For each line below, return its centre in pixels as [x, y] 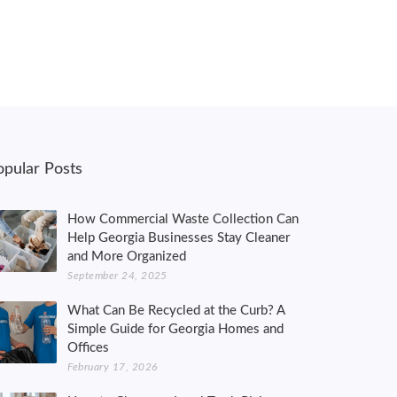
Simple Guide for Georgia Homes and [176, 329]
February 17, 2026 [113, 367]
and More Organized [127, 257]
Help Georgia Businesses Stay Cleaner [179, 238]
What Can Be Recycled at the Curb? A [176, 311]
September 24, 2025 [117, 276]
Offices [89, 348]
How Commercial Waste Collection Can [183, 219]
